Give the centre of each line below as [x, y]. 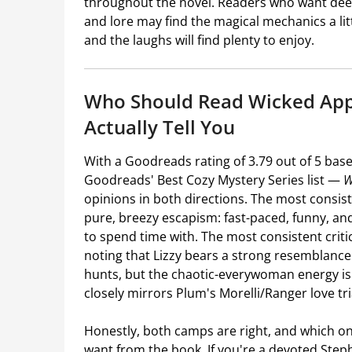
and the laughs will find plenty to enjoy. [199, 40]
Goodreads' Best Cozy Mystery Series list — [214, 180]
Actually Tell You [159, 127]
